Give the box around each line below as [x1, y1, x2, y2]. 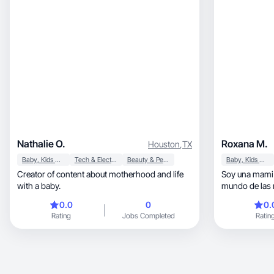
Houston [148, 138, 180, 149]
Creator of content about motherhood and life [17, 169, 183, 179]
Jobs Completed [122, 211, 175, 220]
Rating [51, 211, 71, 220]
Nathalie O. [17, 138, 65, 150]
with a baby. [17, 180, 61, 191]
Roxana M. [221, 138, 268, 150]
